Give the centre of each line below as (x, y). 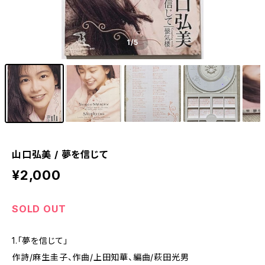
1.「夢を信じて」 (40, 240)
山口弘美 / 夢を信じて (60, 154)
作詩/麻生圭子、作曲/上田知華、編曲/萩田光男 (101, 257)
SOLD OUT (39, 209)
